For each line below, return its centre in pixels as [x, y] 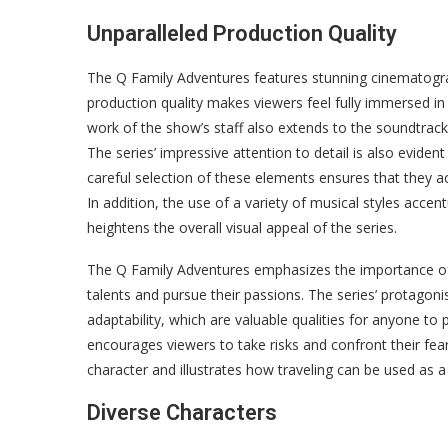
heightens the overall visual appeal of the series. [242, 227]
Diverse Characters [182, 412]
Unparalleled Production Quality [242, 33]
